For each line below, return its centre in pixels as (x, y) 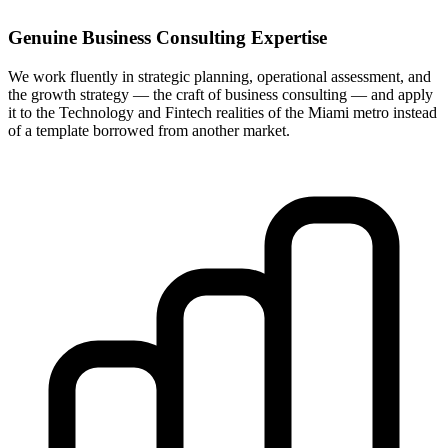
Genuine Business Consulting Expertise (167, 38)
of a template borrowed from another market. (149, 130)
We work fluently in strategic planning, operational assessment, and (219, 76)
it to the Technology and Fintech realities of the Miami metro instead (222, 112)
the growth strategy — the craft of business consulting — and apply (220, 94)
